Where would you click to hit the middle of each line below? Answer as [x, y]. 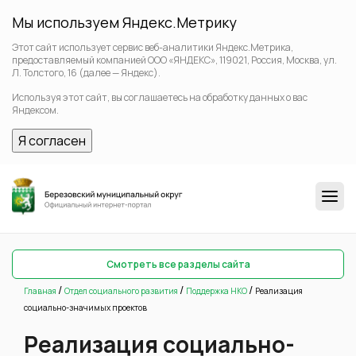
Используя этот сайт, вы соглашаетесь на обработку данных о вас [160, 97]
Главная [40, 290]
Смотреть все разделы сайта [178, 264]
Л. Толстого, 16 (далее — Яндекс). [86, 73]
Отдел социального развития [121, 290]
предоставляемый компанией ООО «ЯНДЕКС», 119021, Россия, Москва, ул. [174, 60]
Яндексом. [35, 110]
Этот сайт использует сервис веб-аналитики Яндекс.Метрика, [153, 47]
